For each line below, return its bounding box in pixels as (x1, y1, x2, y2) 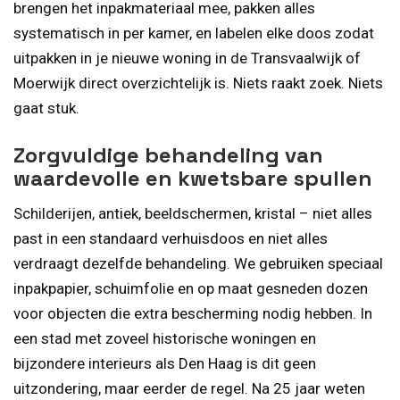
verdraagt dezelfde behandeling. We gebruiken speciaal (13, 254, 383, 272)
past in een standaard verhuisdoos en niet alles (13, 229, 328, 247)
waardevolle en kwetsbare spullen (13, 163, 372, 192)
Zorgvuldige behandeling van (13, 140, 323, 169)
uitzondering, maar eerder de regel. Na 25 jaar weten (13, 379, 365, 397)
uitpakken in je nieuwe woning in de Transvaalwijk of (13, 49, 361, 68)
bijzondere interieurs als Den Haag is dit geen (13, 354, 316, 372)
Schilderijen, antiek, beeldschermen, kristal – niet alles (13, 204, 372, 222)
